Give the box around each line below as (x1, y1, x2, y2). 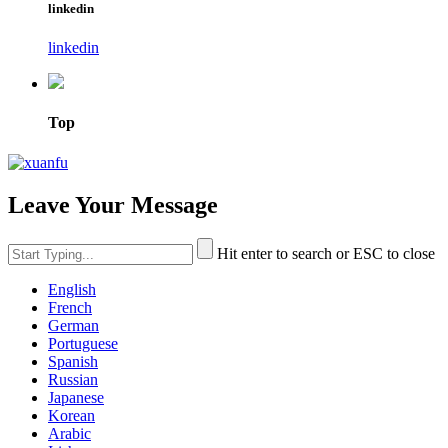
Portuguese (48, 335, 118, 353)
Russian (48, 371, 98, 389)
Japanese (48, 389, 104, 407)
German (48, 317, 99, 335)
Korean (48, 407, 95, 425)
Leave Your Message (8, 191, 218, 218)
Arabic (48, 425, 91, 443)
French (48, 299, 92, 317)
